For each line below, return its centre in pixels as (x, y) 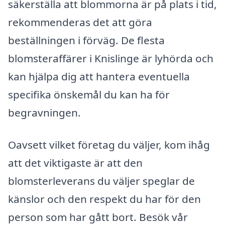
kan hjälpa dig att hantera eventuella (99, 76)
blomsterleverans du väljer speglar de (101, 181)
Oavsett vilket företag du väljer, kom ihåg (109, 144)
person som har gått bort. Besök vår (98, 217)
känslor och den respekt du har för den (104, 199)
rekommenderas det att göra (80, 22)
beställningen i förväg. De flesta (86, 40)
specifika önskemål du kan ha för (89, 94)
